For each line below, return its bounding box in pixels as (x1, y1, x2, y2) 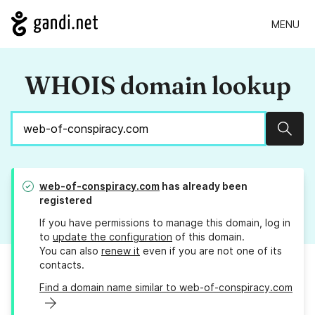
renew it (101, 245, 140, 257)
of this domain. (172, 231, 245, 243)
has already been (160, 180, 247, 193)
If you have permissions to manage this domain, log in (39, 217, 290, 229)
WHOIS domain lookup (24, 70, 291, 101)
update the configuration (53, 231, 172, 243)
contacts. (39, 259, 84, 271)
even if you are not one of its (140, 245, 282, 257)
